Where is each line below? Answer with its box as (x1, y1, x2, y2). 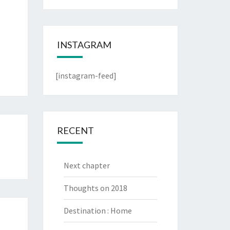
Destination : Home (63, 205, 132, 216)
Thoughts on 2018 (63, 183, 127, 193)
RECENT (56, 125, 94, 136)
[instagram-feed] (55, 70, 117, 81)
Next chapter (63, 160, 110, 170)
